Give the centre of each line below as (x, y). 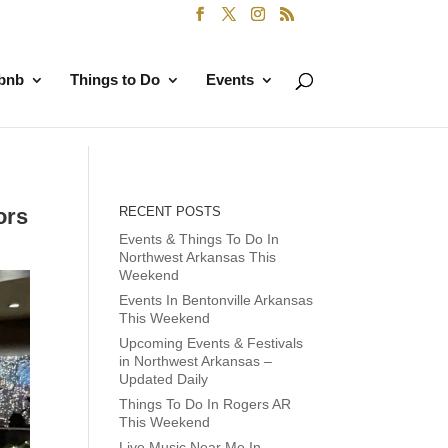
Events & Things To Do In (199, 239)
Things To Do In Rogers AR (205, 404)
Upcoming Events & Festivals (211, 343)
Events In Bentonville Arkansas (216, 300)
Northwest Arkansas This (198, 257)
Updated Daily (164, 379)
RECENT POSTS (170, 211)
